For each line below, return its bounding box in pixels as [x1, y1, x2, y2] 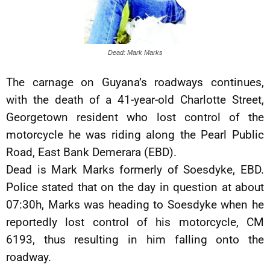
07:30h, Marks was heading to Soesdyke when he [6, 198, 264, 212]
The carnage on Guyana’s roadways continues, [6, 75, 264, 90]
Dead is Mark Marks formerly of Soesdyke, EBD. [6, 163, 264, 177]
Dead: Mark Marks [107, 49, 163, 57]
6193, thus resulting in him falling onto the [6, 233, 264, 247]
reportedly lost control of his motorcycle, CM [6, 215, 264, 230]
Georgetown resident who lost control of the [6, 110, 264, 125]
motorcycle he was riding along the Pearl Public [6, 128, 264, 142]
